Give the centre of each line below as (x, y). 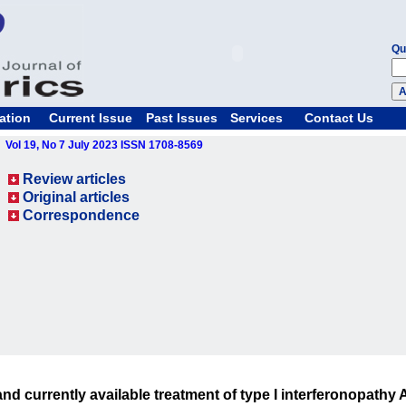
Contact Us (338, 118)
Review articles (74, 179)
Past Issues (181, 118)
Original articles (76, 197)
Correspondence (81, 215)
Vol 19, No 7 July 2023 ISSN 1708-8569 (104, 145)
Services (256, 118)
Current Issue (90, 118)
